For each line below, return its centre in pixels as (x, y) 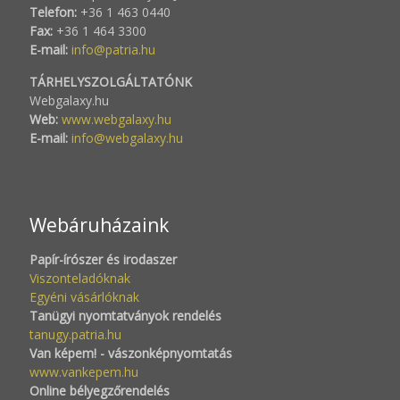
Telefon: (55, 12)
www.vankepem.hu (84, 372)
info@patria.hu (113, 50)
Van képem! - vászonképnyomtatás (131, 353)
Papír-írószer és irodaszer (103, 259)
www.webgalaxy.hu (115, 119)
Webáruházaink (99, 225)
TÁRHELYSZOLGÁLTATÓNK (111, 82)
